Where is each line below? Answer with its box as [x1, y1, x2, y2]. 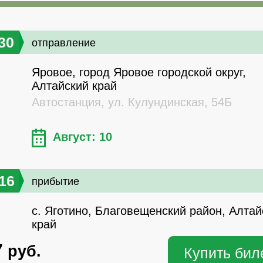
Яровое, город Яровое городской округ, [32, 66, 246, 79]
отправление [32, 37, 96, 49]
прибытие [32, 176, 79, 188]
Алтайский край [32, 79, 117, 93]
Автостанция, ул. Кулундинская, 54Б [32, 96, 232, 109]
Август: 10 [53, 130, 112, 144]
